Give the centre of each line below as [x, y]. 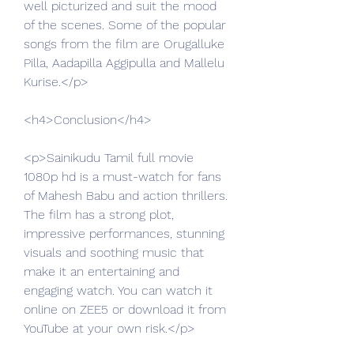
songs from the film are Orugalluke [124, 44]
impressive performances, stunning [124, 233]
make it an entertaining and [102, 271]
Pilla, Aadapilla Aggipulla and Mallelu [124, 63]
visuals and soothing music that [114, 252]
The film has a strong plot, [99, 215]
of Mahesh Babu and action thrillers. [126, 196]
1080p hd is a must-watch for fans [122, 177]
